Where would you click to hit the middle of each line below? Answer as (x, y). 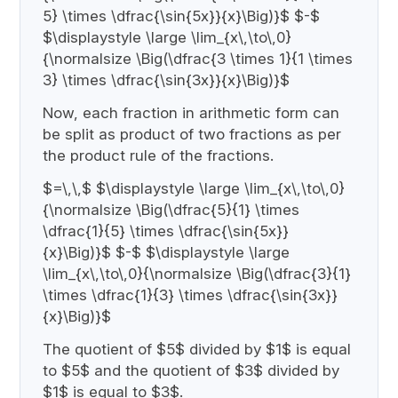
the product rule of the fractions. (159, 155)
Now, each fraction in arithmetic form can (191, 112)
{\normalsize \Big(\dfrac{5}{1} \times (171, 209)
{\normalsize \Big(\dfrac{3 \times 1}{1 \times (198, 58)
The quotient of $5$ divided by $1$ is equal (197, 349)
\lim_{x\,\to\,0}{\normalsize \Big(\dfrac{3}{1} (197, 273)
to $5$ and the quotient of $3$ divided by (191, 370)
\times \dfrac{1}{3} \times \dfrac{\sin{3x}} (191, 295)
